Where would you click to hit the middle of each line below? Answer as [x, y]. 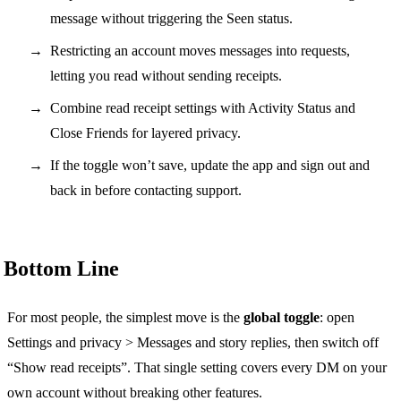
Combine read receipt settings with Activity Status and [203, 107]
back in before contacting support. [146, 190]
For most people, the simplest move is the [125, 317]
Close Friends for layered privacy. [145, 132]
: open [337, 317]
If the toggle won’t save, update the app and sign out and [210, 165]
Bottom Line [61, 268]
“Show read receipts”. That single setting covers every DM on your [197, 367]
